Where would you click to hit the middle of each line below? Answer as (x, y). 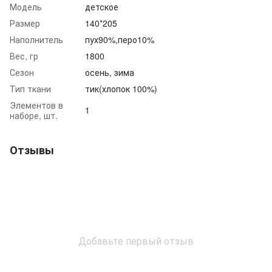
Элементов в (36, 105)
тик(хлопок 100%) (121, 88)
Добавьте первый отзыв (136, 240)
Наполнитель (36, 39)
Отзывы (32, 150)
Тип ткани (30, 88)
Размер (25, 23)
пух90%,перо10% (120, 39)
